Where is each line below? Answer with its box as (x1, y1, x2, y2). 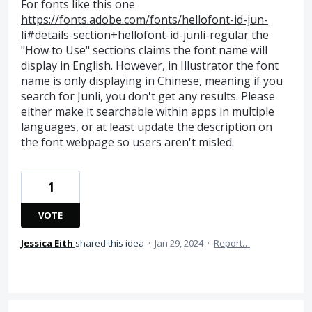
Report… (214, 236, 250, 249)
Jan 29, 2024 (155, 236, 203, 249)
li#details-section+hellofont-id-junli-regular (21, 26, 249, 42)
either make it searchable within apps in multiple (21, 103, 274, 119)
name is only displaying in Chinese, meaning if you (21, 72, 283, 88)
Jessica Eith (21, 236, 73, 249)
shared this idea (75, 236, 146, 249)
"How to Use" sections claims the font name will (21, 42, 267, 58)
